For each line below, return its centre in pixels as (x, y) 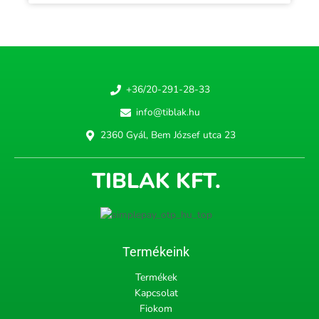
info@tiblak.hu (168, 113)
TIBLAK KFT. (156, 182)
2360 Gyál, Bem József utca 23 (168, 135)
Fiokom (156, 309)
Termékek (156, 278)
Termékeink (156, 252)
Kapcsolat (156, 293)
